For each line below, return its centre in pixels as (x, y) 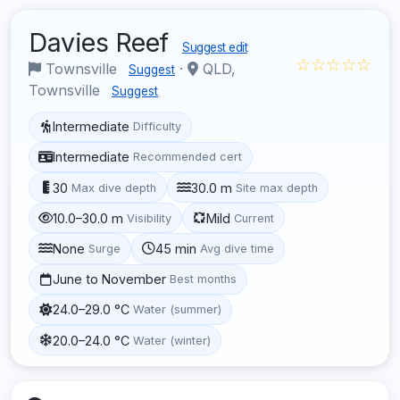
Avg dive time (237, 248)
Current (254, 218)
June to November (110, 279)
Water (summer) (178, 310)
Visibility (150, 218)
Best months (204, 279)
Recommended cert (188, 157)
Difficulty (158, 127)
